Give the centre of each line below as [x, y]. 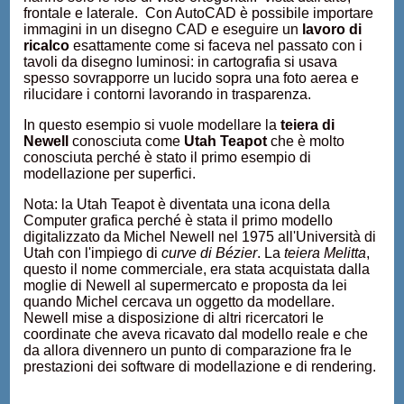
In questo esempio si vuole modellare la [152, 125]
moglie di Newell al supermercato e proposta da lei [186, 285]
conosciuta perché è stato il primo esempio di [168, 157]
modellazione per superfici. [110, 174]
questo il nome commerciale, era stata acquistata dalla [197, 269]
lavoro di [332, 29]
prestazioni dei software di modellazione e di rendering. [200, 367]
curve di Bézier [210, 253]
